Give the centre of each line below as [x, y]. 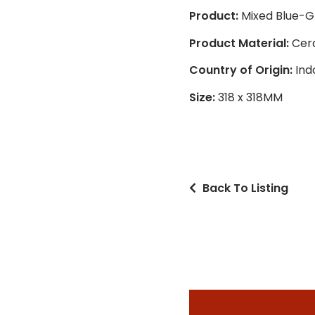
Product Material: [239, 43]
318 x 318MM [250, 97]
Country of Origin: [240, 70]
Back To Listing [245, 188]
